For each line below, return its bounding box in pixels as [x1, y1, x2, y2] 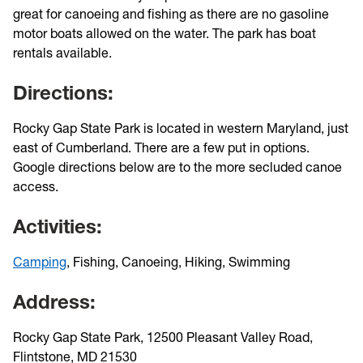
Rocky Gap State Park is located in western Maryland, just [13, 120, 348, 136]
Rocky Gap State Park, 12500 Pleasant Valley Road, [13, 329, 313, 345]
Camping [13, 254, 66, 270]
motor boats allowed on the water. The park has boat [13, 25, 316, 41]
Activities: [13, 215, 102, 238]
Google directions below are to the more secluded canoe [13, 159, 342, 175]
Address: [13, 290, 96, 314]
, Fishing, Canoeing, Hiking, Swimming [66, 254, 290, 270]
